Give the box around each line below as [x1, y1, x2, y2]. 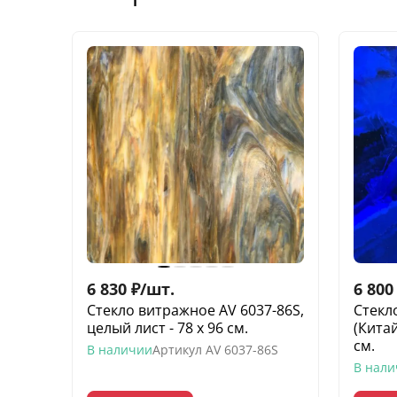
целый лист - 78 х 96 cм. [87, 317, 248, 338]
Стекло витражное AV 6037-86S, [87, 300, 304, 320]
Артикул [152, 340, 202, 358]
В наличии [87, 340, 152, 358]
